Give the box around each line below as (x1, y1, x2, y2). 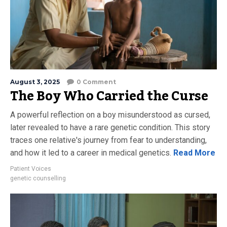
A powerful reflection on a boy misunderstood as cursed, (10, 109, 210, 120)
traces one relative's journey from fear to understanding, (10, 135, 207, 145)
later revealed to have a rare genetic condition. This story (10, 122, 210, 132)
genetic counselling (10, 174, 66, 182)
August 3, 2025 (10, 78, 60, 86)
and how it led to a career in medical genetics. (10, 147, 171, 158)
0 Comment (77, 78, 116, 86)
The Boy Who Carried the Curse (10, 83, 208, 109)
